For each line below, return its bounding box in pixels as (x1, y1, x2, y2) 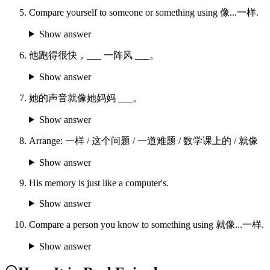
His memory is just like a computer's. (29, 177, 169, 188)
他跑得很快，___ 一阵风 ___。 (29, 49, 159, 60)
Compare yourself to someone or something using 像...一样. (29, 7, 259, 17)
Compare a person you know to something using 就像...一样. (29, 219, 264, 230)
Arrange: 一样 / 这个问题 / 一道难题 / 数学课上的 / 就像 (29, 135, 258, 146)
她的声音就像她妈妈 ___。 (29, 92, 142, 103)
